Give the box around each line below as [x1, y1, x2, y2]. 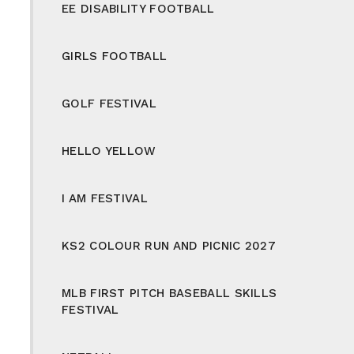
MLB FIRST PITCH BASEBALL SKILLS [62, 285, 277, 300]
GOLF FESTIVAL [62, 96, 156, 111]
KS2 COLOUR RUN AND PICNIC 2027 [62, 238, 276, 253]
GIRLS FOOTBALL [62, 48, 168, 63]
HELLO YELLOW [62, 143, 156, 158]
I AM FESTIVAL [62, 190, 148, 205]
